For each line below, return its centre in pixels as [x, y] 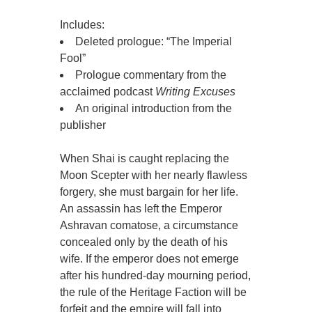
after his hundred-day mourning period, [156, 276]
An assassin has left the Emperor [141, 209]
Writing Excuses [196, 92]
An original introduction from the [154, 109]
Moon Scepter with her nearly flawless [154, 175]
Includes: [83, 25]
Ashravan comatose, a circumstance [149, 226]
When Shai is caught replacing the [145, 159]
